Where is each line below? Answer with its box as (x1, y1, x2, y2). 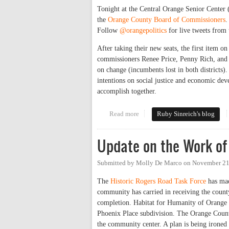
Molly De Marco (136, 159, 182, 167)
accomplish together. (97, 87, 156, 95)
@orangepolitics (120, 26, 167, 34)
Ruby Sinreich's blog (157, 110, 215, 118)
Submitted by (97, 159, 136, 167)
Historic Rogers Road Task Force (110, 177, 206, 186)
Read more (109, 110, 139, 118)
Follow (97, 26, 120, 34)
